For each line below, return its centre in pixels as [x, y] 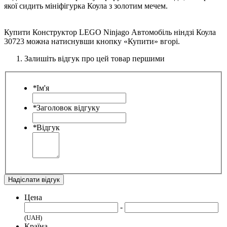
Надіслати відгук [34, 179]
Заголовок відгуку [68, 107]
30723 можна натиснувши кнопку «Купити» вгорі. [92, 42]
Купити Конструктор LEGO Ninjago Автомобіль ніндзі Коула [110, 32]
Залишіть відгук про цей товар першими [94, 59]
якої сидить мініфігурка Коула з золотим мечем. [86, 6]
